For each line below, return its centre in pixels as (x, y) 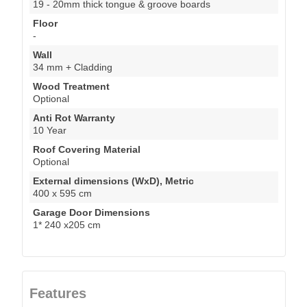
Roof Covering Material (87, 149)
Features (58, 293)
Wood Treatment (71, 86)
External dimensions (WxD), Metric (113, 181)
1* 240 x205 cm (67, 224)
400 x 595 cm (62, 193)
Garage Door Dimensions (91, 212)
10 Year (50, 130)
